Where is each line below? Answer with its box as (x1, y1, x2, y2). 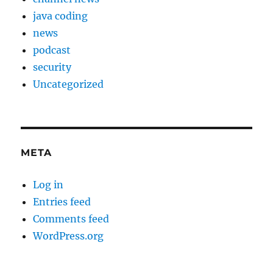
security (33, 61, 72, 74)
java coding (33, 10, 88, 23)
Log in (33, 179, 64, 191)
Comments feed (33, 213, 110, 225)
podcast (33, 44, 71, 57)
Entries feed (33, 196, 91, 208)
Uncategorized (33, 78, 104, 91)
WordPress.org (33, 230, 104, 243)
